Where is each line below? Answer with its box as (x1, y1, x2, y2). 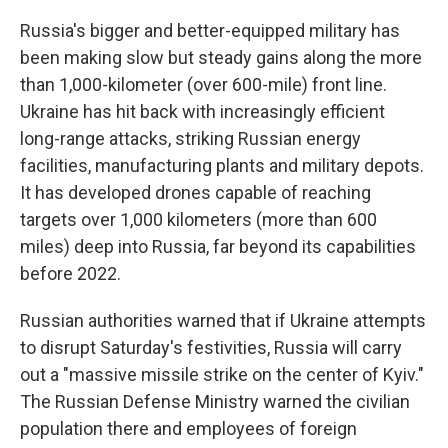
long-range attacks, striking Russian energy (20, 128, 361, 149)
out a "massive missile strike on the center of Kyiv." (20, 364, 424, 385)
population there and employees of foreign (20, 418, 357, 439)
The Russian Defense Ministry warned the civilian (20, 391, 410, 412)
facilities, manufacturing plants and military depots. (20, 155, 424, 176)
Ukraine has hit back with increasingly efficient (20, 101, 385, 122)
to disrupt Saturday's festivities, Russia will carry (20, 337, 402, 358)
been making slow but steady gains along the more (20, 47, 422, 68)
